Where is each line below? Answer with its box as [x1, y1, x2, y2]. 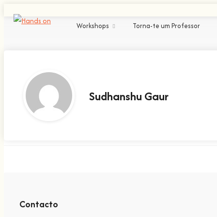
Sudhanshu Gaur [89, 88, 169, 105]
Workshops [77, 21, 109, 31]
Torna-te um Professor [133, 21, 200, 31]
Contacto [19, 198, 58, 211]
